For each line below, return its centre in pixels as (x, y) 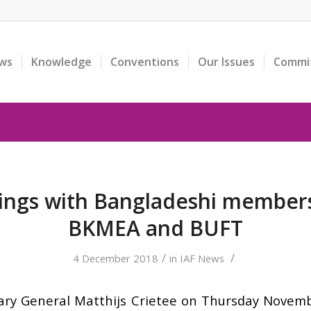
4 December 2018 (116, 258)
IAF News (202, 258)
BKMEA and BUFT (155, 228)
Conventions (144, 62)
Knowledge (61, 62)
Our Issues (226, 62)
